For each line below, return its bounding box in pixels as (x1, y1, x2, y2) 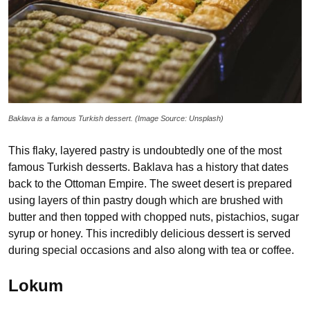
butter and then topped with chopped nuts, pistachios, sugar (8, 210, 299, 223)
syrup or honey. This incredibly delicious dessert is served (8, 227, 291, 239)
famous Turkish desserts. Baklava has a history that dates (8, 161, 289, 173)
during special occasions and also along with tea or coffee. (8, 244, 294, 256)
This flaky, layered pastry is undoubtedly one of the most (8, 144, 282, 156)
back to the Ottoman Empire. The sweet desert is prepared (8, 177, 292, 190)
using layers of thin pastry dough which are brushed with (8, 194, 283, 206)
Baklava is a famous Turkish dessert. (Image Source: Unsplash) (8, 113, 224, 122)
